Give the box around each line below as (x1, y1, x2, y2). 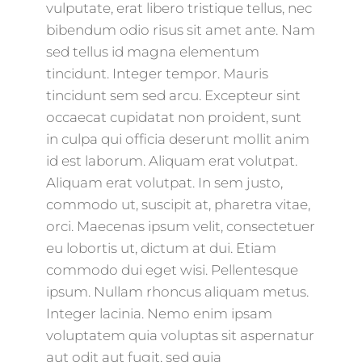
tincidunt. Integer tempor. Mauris (45, 65, 268, 82)
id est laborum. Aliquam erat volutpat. (45, 153, 297, 169)
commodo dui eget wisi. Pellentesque (45, 262, 298, 278)
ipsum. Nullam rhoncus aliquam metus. (45, 284, 309, 300)
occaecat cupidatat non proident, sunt (45, 109, 301, 125)
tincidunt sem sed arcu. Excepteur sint (45, 87, 301, 103)
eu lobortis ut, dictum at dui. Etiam (45, 240, 276, 256)
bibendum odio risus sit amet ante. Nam (45, 22, 315, 38)
